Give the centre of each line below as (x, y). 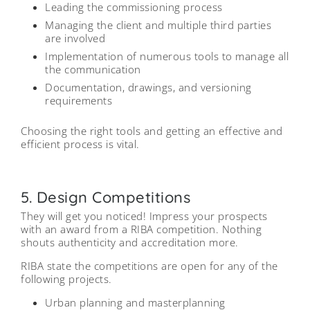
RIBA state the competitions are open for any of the (149, 265)
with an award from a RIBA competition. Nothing (141, 229)
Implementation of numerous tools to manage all (167, 56)
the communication (93, 69)
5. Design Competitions (106, 198)
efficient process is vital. (80, 144)
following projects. (66, 279)
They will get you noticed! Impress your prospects (144, 216)
